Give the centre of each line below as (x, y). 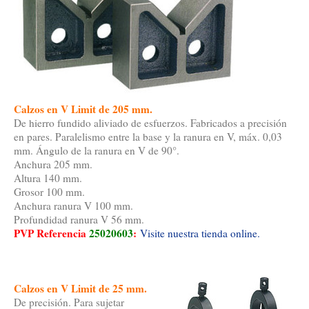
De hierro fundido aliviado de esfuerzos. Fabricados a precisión (150, 123)
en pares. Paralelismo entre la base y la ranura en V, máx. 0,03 (148, 137)
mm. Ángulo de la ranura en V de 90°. (97, 151)
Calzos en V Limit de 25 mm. (80, 289)
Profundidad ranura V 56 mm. (79, 220)
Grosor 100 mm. (49, 192)
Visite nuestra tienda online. (200, 233)
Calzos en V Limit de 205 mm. (83, 109)
